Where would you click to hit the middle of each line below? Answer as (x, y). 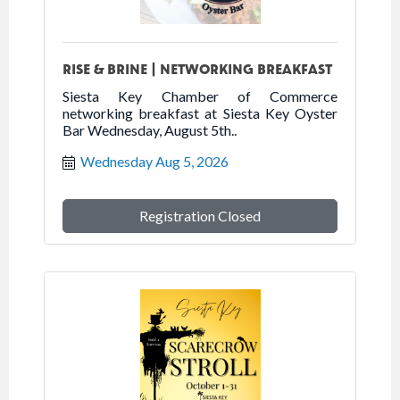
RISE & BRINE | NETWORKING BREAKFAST (197, 68)
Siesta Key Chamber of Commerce (200, 96)
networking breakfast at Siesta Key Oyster (200, 112)
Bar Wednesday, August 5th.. (150, 129)
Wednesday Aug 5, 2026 (154, 161)
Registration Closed (200, 215)
